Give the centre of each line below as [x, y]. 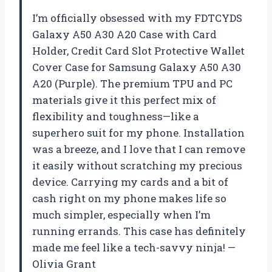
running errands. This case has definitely [139, 231]
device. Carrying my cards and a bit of [130, 182]
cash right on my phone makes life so [129, 198]
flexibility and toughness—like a [116, 116]
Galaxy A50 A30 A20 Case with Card [124, 34]
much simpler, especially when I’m [121, 214]
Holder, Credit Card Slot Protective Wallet [138, 50]
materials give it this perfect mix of [124, 100]
